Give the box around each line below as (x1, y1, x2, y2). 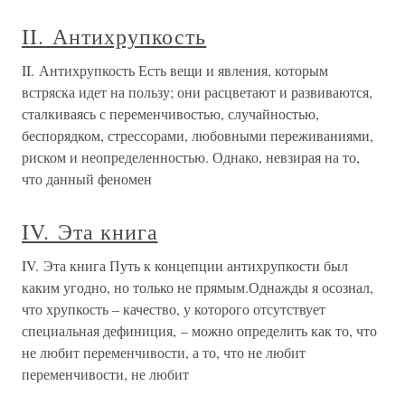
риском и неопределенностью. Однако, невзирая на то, (22, 147, 360, 167)
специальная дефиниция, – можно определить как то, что (22, 321, 377, 341)
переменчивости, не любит (22, 364, 189, 384)
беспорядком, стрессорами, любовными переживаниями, (22, 126, 373, 146)
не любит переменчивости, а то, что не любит (22, 343, 306, 363)
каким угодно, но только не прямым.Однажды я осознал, (22, 278, 373, 297)
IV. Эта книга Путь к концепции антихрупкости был (22, 256, 348, 276)
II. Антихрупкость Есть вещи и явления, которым (22, 61, 328, 80)
